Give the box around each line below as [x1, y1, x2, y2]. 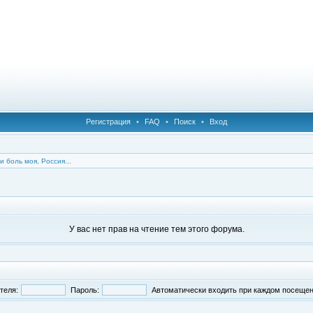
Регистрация [86, 117, 131, 126]
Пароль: [71, 286, 99, 294]
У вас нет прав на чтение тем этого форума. [68, 224, 245, 234]
